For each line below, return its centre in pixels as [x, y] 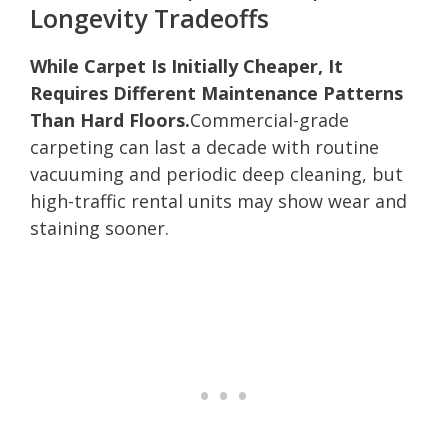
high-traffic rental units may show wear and [218, 200]
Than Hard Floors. [110, 119]
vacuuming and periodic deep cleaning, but [216, 173]
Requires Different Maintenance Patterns [216, 92]
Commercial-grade [269, 119]
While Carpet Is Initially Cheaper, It [186, 65]
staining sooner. [99, 227]
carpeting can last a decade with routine [204, 146]
